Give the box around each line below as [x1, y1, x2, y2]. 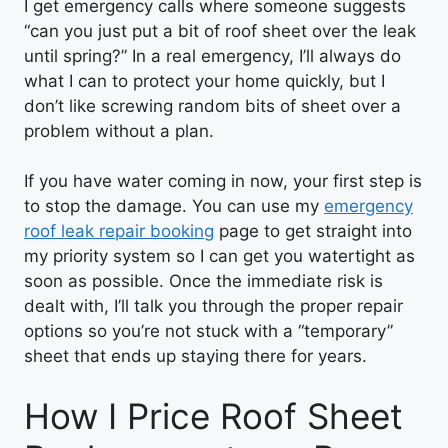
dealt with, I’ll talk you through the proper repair [24, 296, 403, 316]
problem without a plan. [24, 120, 214, 141]
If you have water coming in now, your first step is [24, 171, 422, 191]
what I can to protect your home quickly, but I [24, 70, 385, 91]
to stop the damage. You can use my [24, 196, 324, 216]
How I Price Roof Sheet [24, 394, 403, 437]
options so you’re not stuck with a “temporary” [24, 321, 393, 341]
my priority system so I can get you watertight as [24, 246, 415, 266]
